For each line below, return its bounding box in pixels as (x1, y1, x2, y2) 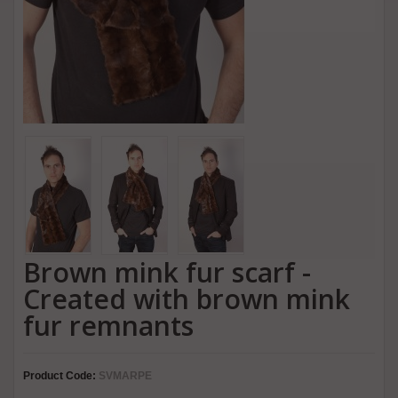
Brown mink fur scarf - (23, 253, 311, 291)
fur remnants (23, 306, 194, 344)
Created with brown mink (23, 280, 350, 317)
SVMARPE (96, 369, 152, 382)
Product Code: (23, 369, 96, 382)
